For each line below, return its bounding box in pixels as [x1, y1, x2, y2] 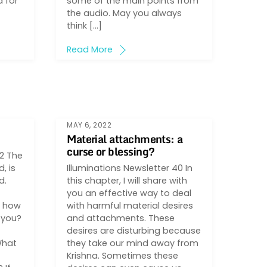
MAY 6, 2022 [67, 120, 112, 130]
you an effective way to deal [67, 187, 192, 200]
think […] [67, 20, 103, 32]
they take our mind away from [67, 237, 199, 250]
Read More [67, 44, 113, 56]
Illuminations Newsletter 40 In [67, 162, 193, 175]
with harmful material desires [67, 200, 194, 212]
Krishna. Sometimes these [67, 250, 179, 262]
